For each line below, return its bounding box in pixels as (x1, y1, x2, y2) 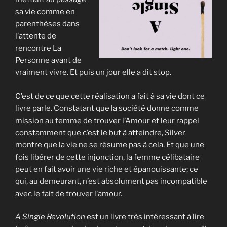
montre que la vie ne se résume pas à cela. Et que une (15, 140, 204, 149)
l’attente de (15, 31, 56, 41)
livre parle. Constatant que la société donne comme (15, 103, 199, 113)
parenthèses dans (15, 19, 80, 28)
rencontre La (15, 44, 61, 53)
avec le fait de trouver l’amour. (15, 188, 122, 198)
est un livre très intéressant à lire (85, 212, 204, 221)
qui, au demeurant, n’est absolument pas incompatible (15, 176, 207, 186)
